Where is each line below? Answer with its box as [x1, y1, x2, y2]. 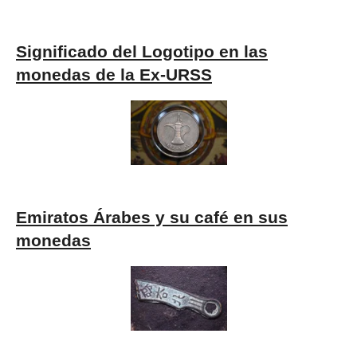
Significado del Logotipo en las [16, 42, 268, 62]
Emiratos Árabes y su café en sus [16, 208, 288, 228]
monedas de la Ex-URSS [16, 65, 212, 85]
